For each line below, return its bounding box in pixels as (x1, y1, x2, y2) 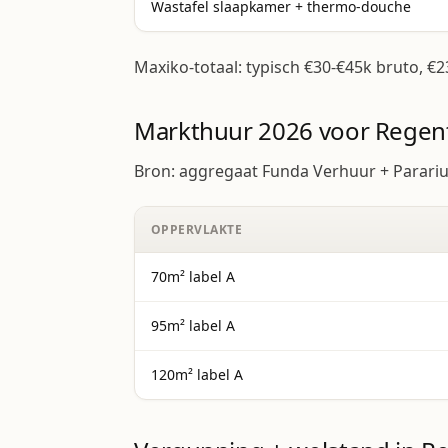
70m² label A (151, 267, 235, 286)
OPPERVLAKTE (151, 221, 243, 238)
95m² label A (151, 316, 235, 335)
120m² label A (151, 365, 243, 384)
